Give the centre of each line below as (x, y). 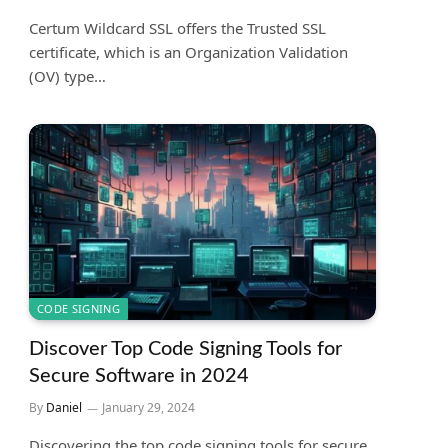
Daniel (64, 407)
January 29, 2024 (148, 407)
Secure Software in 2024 (139, 375)
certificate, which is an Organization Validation (188, 52)
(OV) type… (67, 76)
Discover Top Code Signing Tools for (185, 348)
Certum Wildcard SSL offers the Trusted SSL (177, 28)
